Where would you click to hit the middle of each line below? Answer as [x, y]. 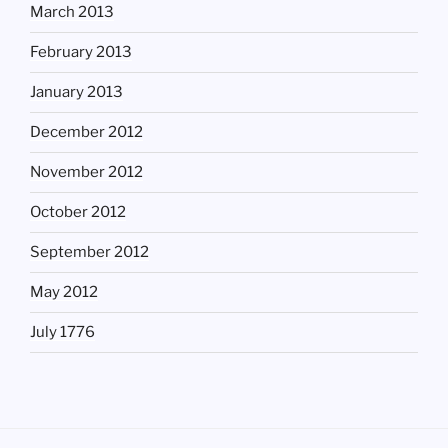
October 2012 [78, 212]
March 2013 [72, 12]
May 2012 [64, 292]
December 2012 [86, 132]
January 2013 [76, 92]
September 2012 [89, 252]
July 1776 [62, 332]
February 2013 [81, 52]
